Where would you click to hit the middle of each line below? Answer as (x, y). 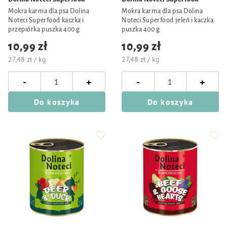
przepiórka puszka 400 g (44, 29)
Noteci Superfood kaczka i (46, 20)
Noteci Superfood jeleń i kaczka (168, 20)
